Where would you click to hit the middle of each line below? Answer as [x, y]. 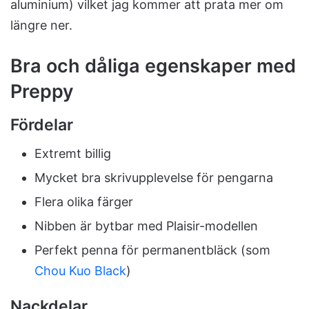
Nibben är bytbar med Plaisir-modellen [146, 226]
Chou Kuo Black [80, 271]
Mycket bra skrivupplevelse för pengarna [154, 178]
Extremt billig [73, 154]
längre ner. [41, 26]
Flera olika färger [84, 202]
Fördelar [42, 124]
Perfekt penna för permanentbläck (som [152, 250]
